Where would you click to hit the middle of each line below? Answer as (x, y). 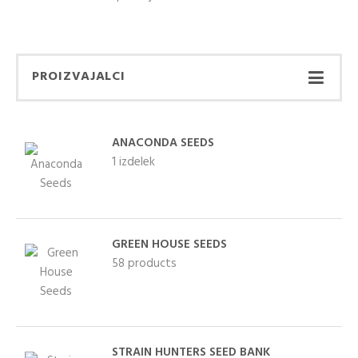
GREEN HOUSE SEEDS (169, 244)
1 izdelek (133, 162)
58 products (144, 263)
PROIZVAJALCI (79, 77)
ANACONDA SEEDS (163, 143)
